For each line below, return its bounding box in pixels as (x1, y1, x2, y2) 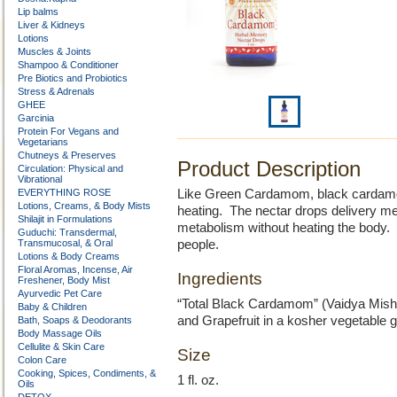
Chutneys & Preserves (18, 150, 116, 160)
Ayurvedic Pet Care (18, 288, 102, 299)
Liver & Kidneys (18, 19, 85, 30)
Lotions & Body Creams (18, 251, 120, 261)
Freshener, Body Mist (18, 275, 110, 285)
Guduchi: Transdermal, (18, 227, 117, 237)
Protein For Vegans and (18, 126, 119, 136)
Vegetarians (18, 136, 68, 147)
